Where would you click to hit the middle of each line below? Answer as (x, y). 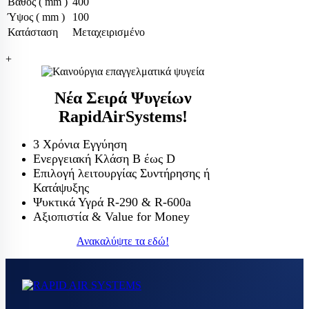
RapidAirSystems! (123, 117)
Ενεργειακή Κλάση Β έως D (104, 159)
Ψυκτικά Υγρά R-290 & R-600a (112, 202)
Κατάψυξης (61, 188)
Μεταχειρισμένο (109, 32)
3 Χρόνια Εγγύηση (80, 144)
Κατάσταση (33, 32)
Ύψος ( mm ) (36, 17)
